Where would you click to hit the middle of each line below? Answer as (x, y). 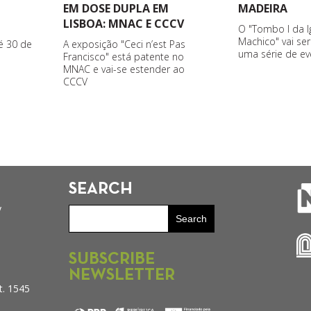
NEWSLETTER (121, 275)
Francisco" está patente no (123, 57)
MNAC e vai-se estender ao (124, 69)
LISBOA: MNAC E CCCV (123, 24)
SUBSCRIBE (111, 259)
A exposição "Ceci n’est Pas (124, 44)
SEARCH (100, 190)
